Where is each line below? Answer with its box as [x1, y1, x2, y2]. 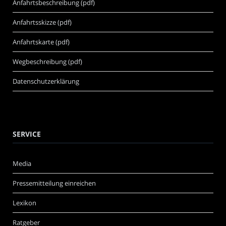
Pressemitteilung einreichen [13, 178, 96, 188]
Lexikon [13, 198, 36, 207]
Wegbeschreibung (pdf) [13, 56, 82, 66]
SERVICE [13, 129, 41, 139]
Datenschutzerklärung [13, 76, 79, 86]
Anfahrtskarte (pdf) [13, 37, 70, 46]
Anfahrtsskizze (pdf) [13, 17, 72, 27]
